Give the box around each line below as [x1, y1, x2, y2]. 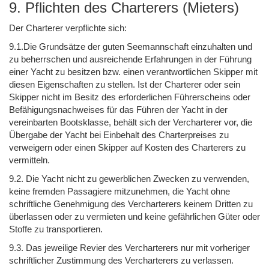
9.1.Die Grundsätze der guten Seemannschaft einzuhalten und [9, 41, 252, 52]
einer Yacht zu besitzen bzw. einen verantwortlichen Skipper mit [9, 66, 258, 77]
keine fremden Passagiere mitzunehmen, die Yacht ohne [9, 186, 230, 196]
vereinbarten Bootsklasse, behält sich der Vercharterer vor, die [9, 116, 252, 127]
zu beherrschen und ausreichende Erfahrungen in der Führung [9, 53, 252, 64]
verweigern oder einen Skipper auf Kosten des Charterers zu [9, 142, 246, 153]
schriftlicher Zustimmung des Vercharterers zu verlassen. [9, 255, 234, 265]
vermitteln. [9, 154, 50, 165]
